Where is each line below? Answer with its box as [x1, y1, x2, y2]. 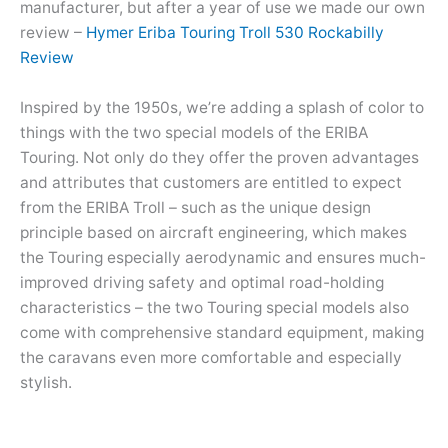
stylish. [20, 372, 72, 392]
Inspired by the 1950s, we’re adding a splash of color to [20, 97, 424, 117]
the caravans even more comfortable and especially [20, 347, 402, 367]
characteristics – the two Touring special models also [20, 297, 409, 317]
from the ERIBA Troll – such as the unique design [20, 197, 371, 217]
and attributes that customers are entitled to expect [20, 172, 402, 192]
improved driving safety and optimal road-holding [20, 272, 384, 292]
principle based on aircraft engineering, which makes [20, 222, 407, 242]
